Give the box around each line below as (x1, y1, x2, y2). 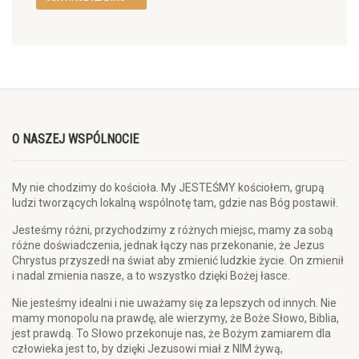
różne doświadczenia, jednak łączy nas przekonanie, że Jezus (12, 239, 325, 252)
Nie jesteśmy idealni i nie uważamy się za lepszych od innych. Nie (12, 296, 337, 309)
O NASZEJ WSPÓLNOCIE (12, 131, 139, 147)
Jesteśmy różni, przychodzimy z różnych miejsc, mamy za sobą (12, 224, 333, 236)
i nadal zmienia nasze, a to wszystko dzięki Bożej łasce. (12, 269, 290, 282)
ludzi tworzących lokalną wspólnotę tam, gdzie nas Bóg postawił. (12, 196, 338, 209)
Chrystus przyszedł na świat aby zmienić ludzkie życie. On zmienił (12, 254, 344, 267)
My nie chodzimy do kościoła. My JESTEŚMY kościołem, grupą (12, 181, 325, 194)
